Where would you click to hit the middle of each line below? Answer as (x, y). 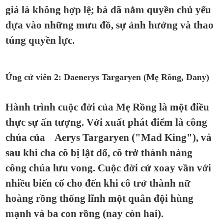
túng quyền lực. (40, 40)
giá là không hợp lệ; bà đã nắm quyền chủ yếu (108, 10)
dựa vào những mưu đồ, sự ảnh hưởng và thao (110, 25)
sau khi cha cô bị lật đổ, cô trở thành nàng (99, 153)
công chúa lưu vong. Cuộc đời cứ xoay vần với (108, 168)
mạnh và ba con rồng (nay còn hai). (84, 214)
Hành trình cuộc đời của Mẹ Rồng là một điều (107, 107)
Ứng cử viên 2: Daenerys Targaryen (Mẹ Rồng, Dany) (107, 77)
